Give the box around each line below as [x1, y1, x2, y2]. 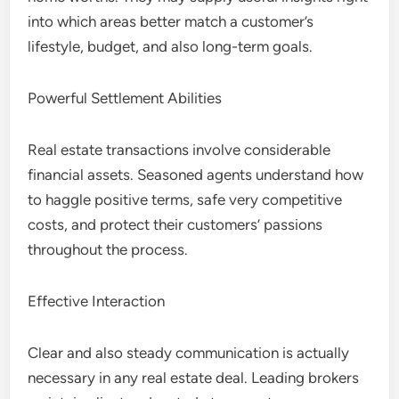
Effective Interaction [28, 292, 166, 310]
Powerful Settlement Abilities [28, 89, 223, 107]
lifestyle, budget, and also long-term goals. [28, 37, 313, 55]
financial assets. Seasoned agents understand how [28, 166, 364, 183]
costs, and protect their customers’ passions [28, 216, 323, 233]
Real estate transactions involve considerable [28, 141, 331, 159]
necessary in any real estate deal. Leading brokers [28, 369, 360, 387]
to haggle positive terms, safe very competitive [28, 191, 343, 208]
